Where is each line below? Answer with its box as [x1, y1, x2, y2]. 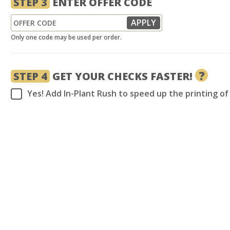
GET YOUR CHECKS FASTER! [50, 69, 195, 83]
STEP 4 [13, 69, 47, 83]
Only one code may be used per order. [11, 33, 122, 42]
